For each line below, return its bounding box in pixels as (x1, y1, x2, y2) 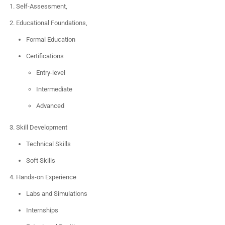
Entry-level (36, 69, 65, 77)
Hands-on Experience (16, 173, 76, 181)
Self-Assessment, (16, 3, 67, 11)
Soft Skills (26, 157, 55, 165)
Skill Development (16, 124, 67, 132)
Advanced (36, 102, 64, 110)
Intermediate (36, 85, 72, 93)
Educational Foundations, (16, 19, 87, 27)
